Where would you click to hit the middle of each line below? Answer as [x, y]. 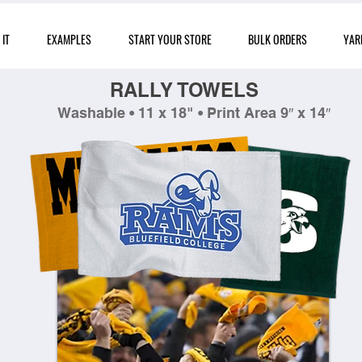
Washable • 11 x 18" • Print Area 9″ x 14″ [194, 113]
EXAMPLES [69, 39]
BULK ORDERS [278, 39]
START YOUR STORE [170, 39]
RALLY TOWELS [184, 90]
